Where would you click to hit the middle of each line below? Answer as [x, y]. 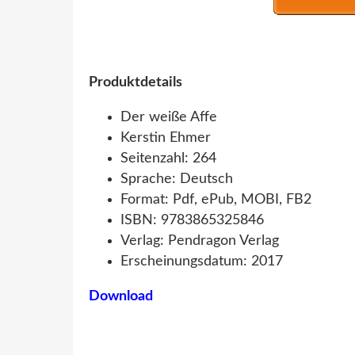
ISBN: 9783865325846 [192, 220]
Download [121, 296]
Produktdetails [136, 82]
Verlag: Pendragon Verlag [200, 240]
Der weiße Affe [169, 117]
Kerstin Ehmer [166, 137]
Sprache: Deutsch [177, 179]
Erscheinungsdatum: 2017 [202, 261]
